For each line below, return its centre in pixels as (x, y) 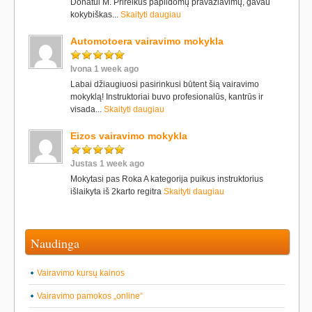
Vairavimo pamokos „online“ (90, 296)
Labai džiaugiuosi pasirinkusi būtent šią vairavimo (165, 84)
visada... (87, 109)
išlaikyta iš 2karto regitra (117, 192)
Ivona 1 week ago (104, 69)
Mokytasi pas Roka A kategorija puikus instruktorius (167, 179)
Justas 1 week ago (107, 164)
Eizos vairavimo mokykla (129, 136)
